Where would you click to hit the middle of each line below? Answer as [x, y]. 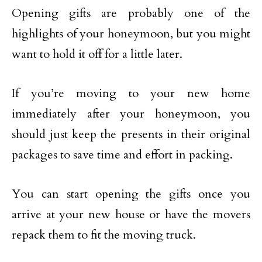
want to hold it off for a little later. [97, 54]
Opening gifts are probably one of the [131, 13]
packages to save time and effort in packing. [122, 155]
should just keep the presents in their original [131, 134]
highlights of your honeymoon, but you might [131, 34]
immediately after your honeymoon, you [131, 114]
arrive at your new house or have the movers [131, 214]
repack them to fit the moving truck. [104, 235]
